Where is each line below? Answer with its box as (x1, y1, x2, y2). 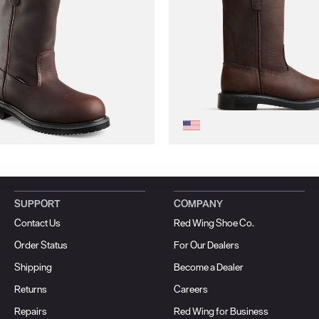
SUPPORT (14, 197, 61, 211)
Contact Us (14, 216, 61, 230)
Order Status (14, 239, 68, 252)
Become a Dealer (173, 261, 244, 274)
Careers (173, 283, 208, 296)
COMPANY (173, 197, 223, 211)
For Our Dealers (173, 239, 239, 252)
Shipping (14, 261, 52, 274)
